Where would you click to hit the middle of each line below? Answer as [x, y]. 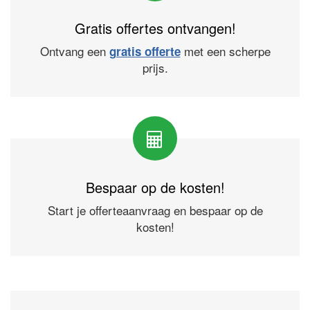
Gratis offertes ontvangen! [155, 28]
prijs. [155, 67]
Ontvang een [74, 51]
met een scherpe [225, 51]
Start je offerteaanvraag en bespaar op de [155, 210]
